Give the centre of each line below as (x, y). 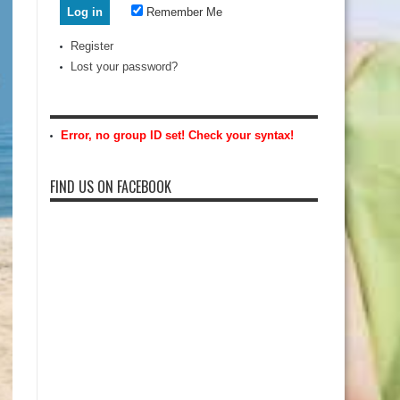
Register (92, 46)
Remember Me (183, 12)
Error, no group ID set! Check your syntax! (177, 135)
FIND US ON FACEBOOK (111, 187)
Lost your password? (124, 67)
